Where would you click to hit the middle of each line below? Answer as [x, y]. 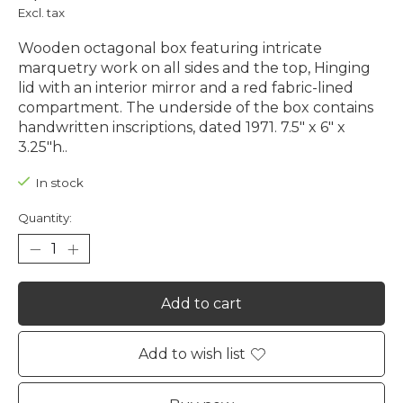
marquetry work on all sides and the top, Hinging [194, 67]
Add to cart [201, 304]
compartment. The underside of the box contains [196, 107]
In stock [59, 182]
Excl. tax [41, 12]
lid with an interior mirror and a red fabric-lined [186, 87]
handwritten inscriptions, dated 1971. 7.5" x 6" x [182, 127]
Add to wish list [192, 354]
